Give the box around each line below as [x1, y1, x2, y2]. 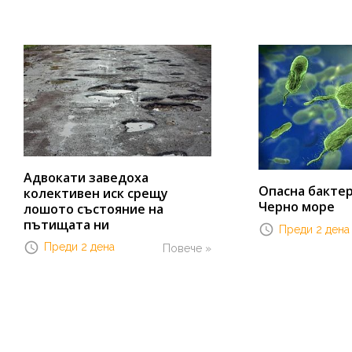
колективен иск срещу [24, 184, 168, 202]
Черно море [258, 198, 335, 216]
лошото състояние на [24, 200, 163, 218]
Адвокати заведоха [24, 168, 148, 186]
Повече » [162, 241, 211, 255]
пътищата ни [24, 215, 109, 233]
